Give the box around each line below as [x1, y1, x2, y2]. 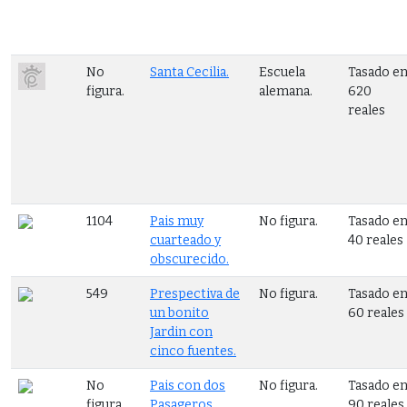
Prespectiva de [150, 285, 240, 302]
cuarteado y [150, 232, 221, 248]
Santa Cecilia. [150, 64, 229, 80]
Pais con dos [150, 377, 225, 393]
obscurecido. [150, 251, 229, 267]
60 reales [348, 304, 404, 321]
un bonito [150, 304, 209, 321]
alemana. [259, 83, 313, 99]
